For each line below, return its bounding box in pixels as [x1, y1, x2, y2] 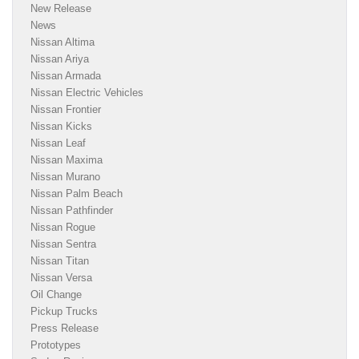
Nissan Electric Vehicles [30, 87, 143, 99]
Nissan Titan [30, 255, 89, 268]
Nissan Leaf [30, 137, 86, 150]
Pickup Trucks [30, 305, 98, 318]
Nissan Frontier [30, 103, 101, 116]
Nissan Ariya [30, 53, 89, 66]
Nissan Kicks [30, 120, 92, 133]
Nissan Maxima [30, 154, 103, 167]
